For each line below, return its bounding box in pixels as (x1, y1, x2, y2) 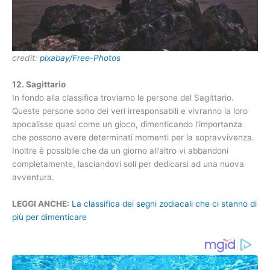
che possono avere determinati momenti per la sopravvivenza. (12, 133, 254, 143)
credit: (12, 53, 40, 63)
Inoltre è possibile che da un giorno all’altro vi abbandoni (12, 146, 228, 156)
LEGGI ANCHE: (12, 199, 69, 209)
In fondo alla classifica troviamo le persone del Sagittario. (12, 93, 234, 103)
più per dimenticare (12, 212, 87, 222)
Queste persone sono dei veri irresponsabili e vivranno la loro (12, 106, 248, 116)
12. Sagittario (12, 80, 66, 90)
